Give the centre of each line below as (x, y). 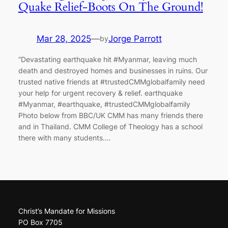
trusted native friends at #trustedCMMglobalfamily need (111, 81)
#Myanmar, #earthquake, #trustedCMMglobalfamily (104, 104)
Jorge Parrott (135, 39)
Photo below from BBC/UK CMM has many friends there (110, 115)
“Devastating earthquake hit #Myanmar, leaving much (107, 59)
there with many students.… (64, 137)
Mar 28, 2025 (64, 39)
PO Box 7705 (40, 222)
